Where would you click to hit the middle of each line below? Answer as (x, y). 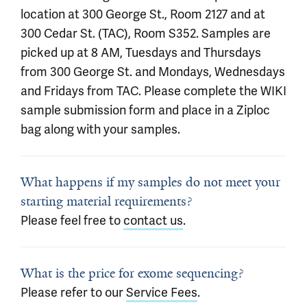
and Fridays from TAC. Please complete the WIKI (153, 91)
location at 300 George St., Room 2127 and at (143, 14)
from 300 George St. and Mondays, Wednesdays (153, 72)
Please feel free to (72, 220)
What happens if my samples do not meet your (150, 182)
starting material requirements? (106, 201)
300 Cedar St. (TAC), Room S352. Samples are (146, 33)
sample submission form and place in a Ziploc (145, 110)
